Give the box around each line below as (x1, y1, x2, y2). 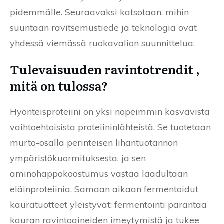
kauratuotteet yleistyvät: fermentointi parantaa (10, 199, 207, 211)
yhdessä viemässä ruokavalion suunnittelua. (10, 37, 195, 49)
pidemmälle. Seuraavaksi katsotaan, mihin (10, 6, 189, 18)
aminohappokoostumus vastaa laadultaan (10, 168, 188, 180)
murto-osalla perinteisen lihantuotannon (10, 137, 178, 149)
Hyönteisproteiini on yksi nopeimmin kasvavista (10, 106, 210, 118)
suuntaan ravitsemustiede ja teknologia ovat (10, 22, 197, 34)
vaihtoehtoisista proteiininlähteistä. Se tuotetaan (10, 121, 211, 133)
